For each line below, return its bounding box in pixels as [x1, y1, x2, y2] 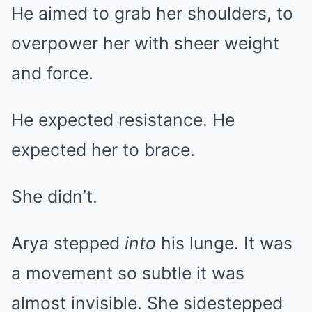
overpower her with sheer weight [11, 32, 279, 54]
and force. [11, 62, 93, 84]
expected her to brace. [11, 139, 195, 160]
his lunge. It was [156, 232, 292, 253]
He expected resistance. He [11, 109, 235, 130]
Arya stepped [11, 232, 125, 253]
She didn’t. [11, 185, 97, 207]
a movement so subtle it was [11, 262, 244, 283]
